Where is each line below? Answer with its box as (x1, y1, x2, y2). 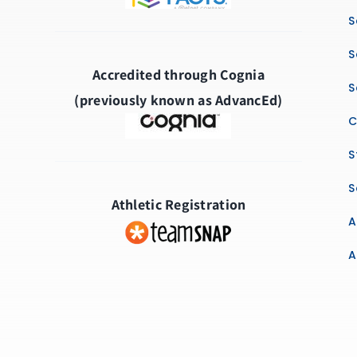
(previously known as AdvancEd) (74, 90, 283, 109)
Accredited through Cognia (92, 65, 265, 84)
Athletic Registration (111, 194, 246, 214)
